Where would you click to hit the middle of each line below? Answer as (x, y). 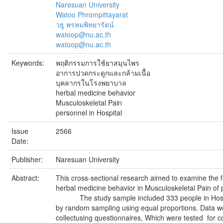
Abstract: (26, 178)
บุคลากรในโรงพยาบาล (91, 83)
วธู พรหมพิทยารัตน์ (85, 24)
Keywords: (29, 63)
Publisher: (28, 159)
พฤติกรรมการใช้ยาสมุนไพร (98, 63)
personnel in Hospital (89, 112)
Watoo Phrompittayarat (92, 14)
